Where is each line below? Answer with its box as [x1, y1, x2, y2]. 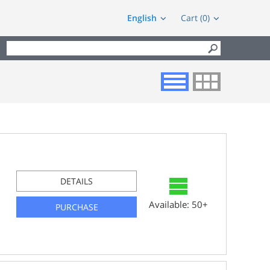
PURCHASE [55, 201, 98, 213]
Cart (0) [181, 12, 210, 24]
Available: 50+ [149, 198, 208, 211]
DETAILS [60, 175, 93, 187]
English [127, 12, 157, 24]
